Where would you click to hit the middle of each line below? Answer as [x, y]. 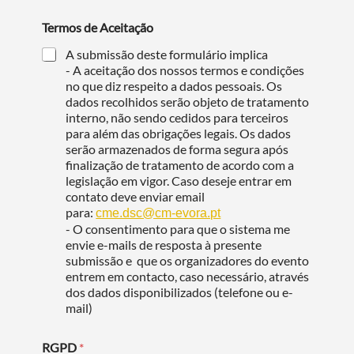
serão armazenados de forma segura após [177, 149]
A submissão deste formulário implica [167, 54]
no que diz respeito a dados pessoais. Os [174, 85]
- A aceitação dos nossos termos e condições [185, 70]
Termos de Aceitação [98, 27]
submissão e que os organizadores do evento [188, 260]
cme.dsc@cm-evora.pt [158, 213]
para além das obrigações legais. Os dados [179, 133]
